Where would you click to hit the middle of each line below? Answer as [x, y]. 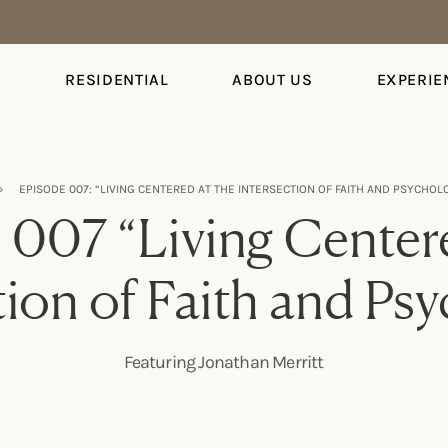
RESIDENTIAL [117, 79]
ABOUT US [272, 79]
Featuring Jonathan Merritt [224, 361]
